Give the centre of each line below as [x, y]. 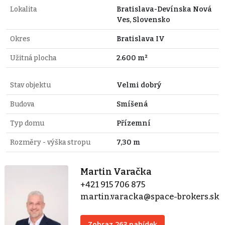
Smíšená [132, 104]
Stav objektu [30, 85]
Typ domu [27, 123]
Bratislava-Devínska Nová [164, 9]
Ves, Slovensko [143, 20]
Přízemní [134, 123]
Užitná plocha [33, 58]
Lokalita [23, 9]
